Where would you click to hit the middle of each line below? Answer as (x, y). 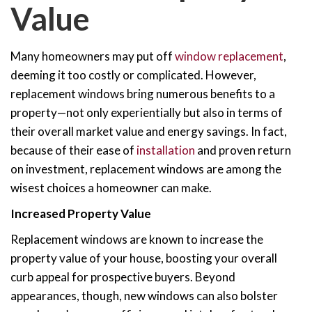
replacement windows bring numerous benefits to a (143, 93)
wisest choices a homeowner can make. (111, 187)
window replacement (229, 56)
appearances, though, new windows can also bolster (144, 295)
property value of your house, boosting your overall (144, 258)
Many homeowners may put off (93, 56)
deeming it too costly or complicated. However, (133, 75)
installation (166, 150)
